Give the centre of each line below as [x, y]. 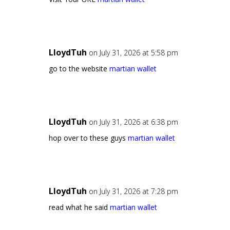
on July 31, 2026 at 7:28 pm [133, 191]
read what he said [79, 207]
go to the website [79, 69]
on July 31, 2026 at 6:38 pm [133, 122]
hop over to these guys [88, 138]
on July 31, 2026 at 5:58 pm [133, 53]
